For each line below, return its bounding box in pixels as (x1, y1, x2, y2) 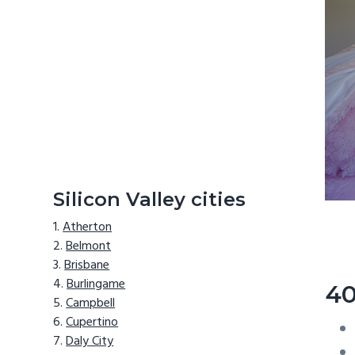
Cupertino (66, 312, 119, 334)
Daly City (66, 331, 114, 353)
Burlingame (67, 274, 126, 296)
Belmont (66, 236, 112, 258)
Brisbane (64, 255, 110, 277)
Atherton (63, 217, 113, 239)
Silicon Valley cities (53, 187, 246, 211)
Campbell (66, 293, 116, 315)
